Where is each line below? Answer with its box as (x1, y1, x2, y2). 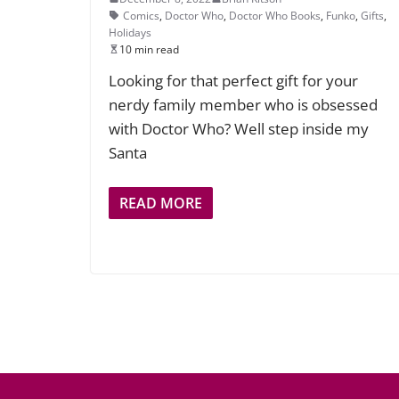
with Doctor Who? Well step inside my (109, 118, 369, 139)
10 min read (119, 41, 179, 57)
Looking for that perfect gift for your (109, 69, 358, 91)
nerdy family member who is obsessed (109, 94, 378, 115)
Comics (123, 7, 159, 23)
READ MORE (119, 193, 202, 214)
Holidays (109, 24, 151, 40)
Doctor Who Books (229, 7, 321, 23)
